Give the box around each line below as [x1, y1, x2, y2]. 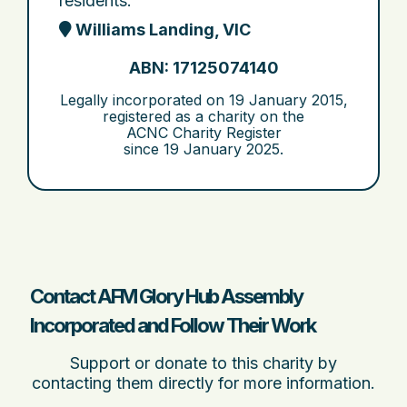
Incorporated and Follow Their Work [30, 313, 315, 337]
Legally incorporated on [59, 91, 229, 109]
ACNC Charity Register [125, 124, 282, 142]
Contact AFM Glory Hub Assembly [30, 284, 303, 308]
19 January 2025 [164, 140, 280, 158]
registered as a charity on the [103, 107, 304, 125]
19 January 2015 [228, 91, 343, 109]
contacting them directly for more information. [32, 373, 375, 392]
